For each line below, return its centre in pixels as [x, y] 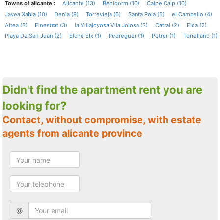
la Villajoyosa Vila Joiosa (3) [111, 25]
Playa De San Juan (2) [33, 36]
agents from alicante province [72, 133]
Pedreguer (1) [126, 36]
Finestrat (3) [51, 25]
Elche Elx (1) [85, 36]
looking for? [35, 105]
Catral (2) [167, 25]
